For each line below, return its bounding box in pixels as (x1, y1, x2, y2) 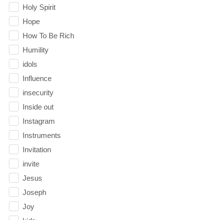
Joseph (22, 188, 46, 196)
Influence (22, 74, 52, 82)
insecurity (22, 88, 54, 97)
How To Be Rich (22, 31, 74, 40)
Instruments (22, 131, 61, 139)
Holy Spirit (22, 2, 55, 11)
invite (22, 159, 39, 168)
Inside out (22, 102, 54, 111)
